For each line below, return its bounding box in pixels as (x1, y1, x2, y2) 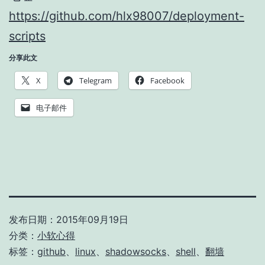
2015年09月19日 (56, 213, 128, 225)
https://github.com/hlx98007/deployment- (9, 8, 244, 23)
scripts (9, 28, 46, 43)
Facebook (150, 75, 185, 86)
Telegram (79, 75, 112, 86)
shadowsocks (105, 245, 166, 257)
